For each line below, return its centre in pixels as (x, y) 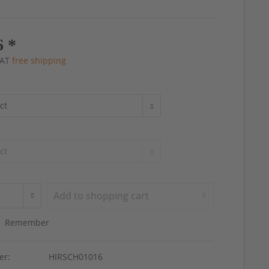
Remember (27, 222)
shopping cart (118, 195)
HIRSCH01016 (76, 256)
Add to (69, 195)
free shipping (39, 60)
